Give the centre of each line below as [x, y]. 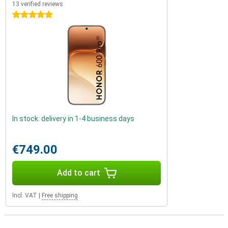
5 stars [24, 15]
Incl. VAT [25, 195]
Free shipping [60, 195]
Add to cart [78, 173]
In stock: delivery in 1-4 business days [73, 119]
